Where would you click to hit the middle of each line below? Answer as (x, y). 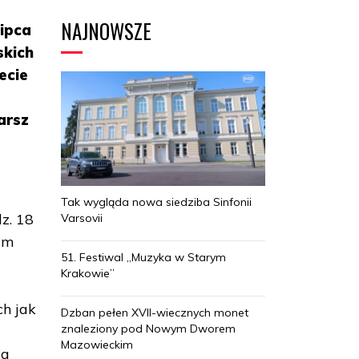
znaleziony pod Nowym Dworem (148, 328)
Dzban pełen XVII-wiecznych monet (155, 312)
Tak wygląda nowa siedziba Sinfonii (156, 202)
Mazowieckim (97, 344)
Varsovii (82, 218)
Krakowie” (88, 273)
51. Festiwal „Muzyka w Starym (143, 257)
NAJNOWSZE (106, 31)
